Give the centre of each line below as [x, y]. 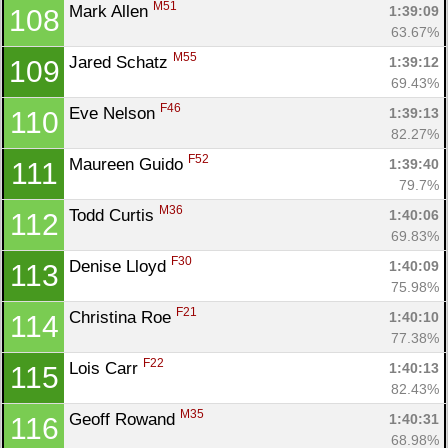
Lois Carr [106, 368]
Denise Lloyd [120, 266]
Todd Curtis [114, 215]
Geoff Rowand [124, 419]
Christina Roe [122, 317]
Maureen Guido [128, 164]
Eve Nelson [114, 113]
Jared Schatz [121, 62]
